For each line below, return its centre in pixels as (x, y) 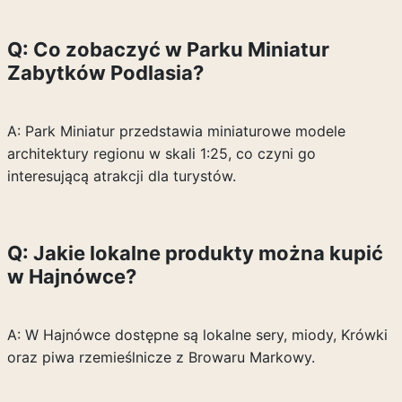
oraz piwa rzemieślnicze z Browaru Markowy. (161, 357)
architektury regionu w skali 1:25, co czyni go (161, 153)
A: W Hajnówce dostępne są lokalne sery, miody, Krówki (197, 335)
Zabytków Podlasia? (105, 73)
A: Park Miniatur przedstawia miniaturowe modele (176, 131)
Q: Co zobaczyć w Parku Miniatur (168, 49)
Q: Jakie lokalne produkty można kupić (195, 253)
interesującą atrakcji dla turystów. (121, 176)
